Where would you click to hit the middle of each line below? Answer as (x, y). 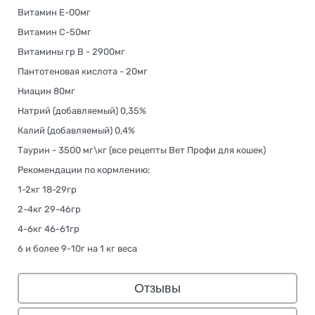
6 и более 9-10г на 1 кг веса (77, 248)
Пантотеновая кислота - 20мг (83, 71)
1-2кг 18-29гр (47, 189)
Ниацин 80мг (46, 91)
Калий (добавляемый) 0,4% (76, 130)
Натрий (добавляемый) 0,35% (82, 110)
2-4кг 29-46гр (49, 209)
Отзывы (157, 288)
